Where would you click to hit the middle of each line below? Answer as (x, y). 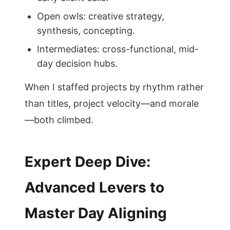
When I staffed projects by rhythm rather (114, 87)
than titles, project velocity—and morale (112, 103)
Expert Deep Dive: (88, 162)
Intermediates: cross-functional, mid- (118, 49)
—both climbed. (59, 120)
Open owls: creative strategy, (101, 16)
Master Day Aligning (96, 213)
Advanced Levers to (94, 187)
